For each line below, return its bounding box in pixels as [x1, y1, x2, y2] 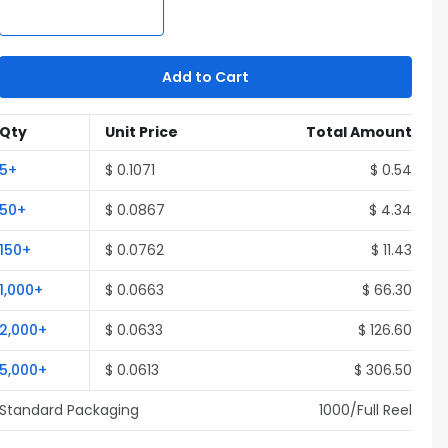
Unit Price [105, 122, 178, 142]
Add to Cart [162, 67, 249, 87]
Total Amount [306, 122, 412, 142]
